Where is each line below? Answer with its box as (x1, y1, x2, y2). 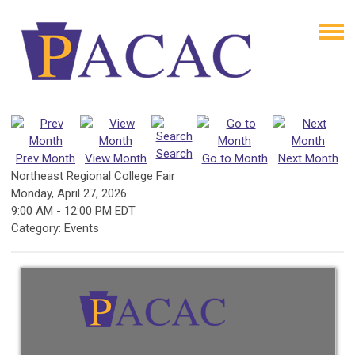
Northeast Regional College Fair (11, 169, 175, 183)
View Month (85, 151, 147, 166)
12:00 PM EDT (64, 204, 136, 218)
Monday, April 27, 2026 (11, 186, 127, 200)
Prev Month (16, 151, 75, 166)
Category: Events (11, 221, 99, 235)
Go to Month (201, 151, 268, 166)
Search (155, 147, 193, 161)
